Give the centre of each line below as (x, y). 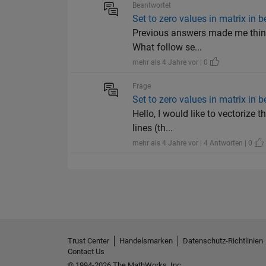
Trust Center (88, 241)
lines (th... (153, 128)
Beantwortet (152, 6)
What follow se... (167, 47)
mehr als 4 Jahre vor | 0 (171, 63)
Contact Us (86, 252)
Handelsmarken (146, 241)
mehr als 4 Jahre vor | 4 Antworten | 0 (194, 143)
